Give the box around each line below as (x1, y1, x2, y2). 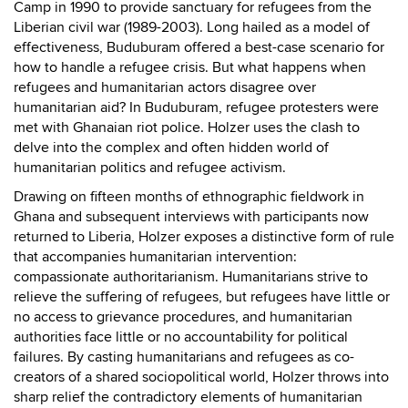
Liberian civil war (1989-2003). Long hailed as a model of (14, 17, 370, 36)
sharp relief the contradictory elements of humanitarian (14, 387, 362, 406)
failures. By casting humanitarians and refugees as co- (14, 347, 354, 366)
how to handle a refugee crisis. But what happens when (14, 57, 366, 76)
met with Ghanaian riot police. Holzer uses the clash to (14, 117, 360, 137)
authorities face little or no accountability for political (14, 327, 348, 346)
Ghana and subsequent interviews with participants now (14, 207, 369, 226)
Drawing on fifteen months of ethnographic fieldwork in (14, 187, 364, 206)
